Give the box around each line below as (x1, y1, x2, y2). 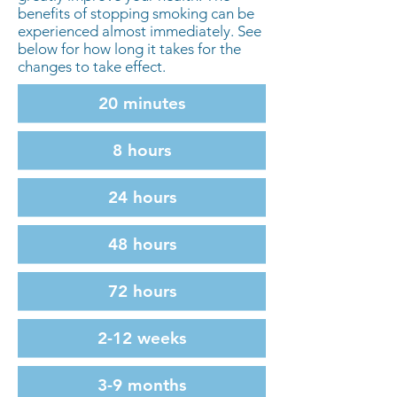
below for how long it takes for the (18, 40, 241, 58)
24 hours (107, 187, 176, 207)
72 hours (107, 281, 176, 301)
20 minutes (98, 93, 185, 113)
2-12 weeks (97, 328, 186, 348)
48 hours (107, 234, 176, 254)
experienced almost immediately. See (18, 22, 261, 40)
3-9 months (97, 375, 186, 395)
